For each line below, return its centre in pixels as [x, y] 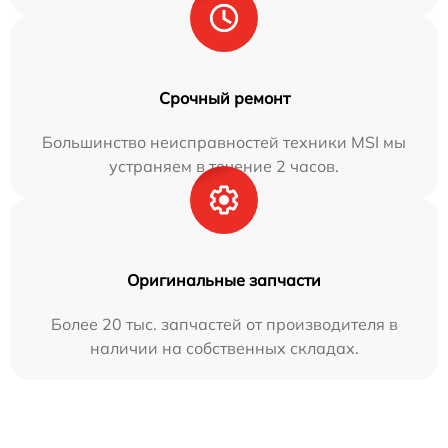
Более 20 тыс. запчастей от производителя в [224, 323]
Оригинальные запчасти [224, 279]
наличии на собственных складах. [224, 347]
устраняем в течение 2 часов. [224, 165]
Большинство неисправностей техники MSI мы [224, 141]
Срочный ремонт [224, 97]
